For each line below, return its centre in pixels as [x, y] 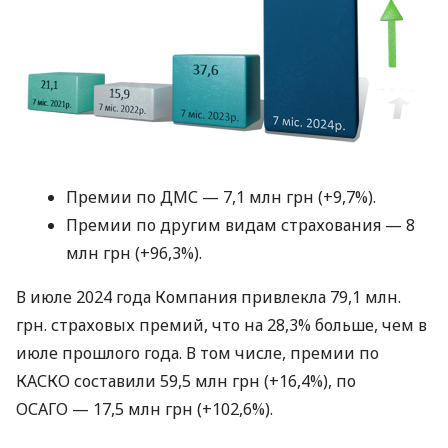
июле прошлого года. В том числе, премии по [197, 352]
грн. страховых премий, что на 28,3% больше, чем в [221, 324]
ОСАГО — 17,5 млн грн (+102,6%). [144, 408]
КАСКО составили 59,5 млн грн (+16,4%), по [186, 380]
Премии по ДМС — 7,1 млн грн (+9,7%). [221, 196]
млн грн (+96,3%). [134, 252]
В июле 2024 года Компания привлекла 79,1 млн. [208, 296]
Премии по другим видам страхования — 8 [240, 224]
